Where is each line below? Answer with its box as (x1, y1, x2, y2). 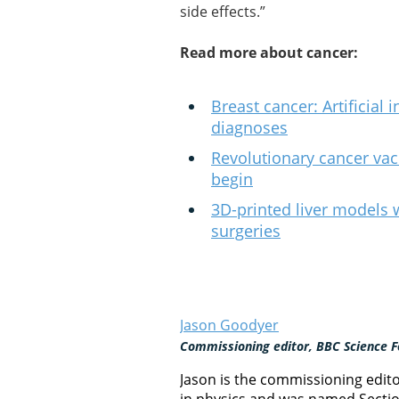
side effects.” (180, 2, 265, 21)
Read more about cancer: (180, 43, 358, 62)
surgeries (211, 220, 281, 241)
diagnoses (211, 117, 288, 138)
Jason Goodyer (180, 315, 279, 335)
